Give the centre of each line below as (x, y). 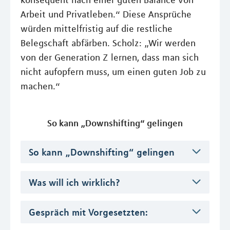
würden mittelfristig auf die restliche (97, 29)
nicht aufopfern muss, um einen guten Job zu (113, 72)
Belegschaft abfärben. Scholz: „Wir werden (108, 43)
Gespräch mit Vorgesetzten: (88, 212)
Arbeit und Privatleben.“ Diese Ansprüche (106, 15)
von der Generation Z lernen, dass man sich (110, 58)
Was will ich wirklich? (74, 182)
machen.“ (40, 87)
